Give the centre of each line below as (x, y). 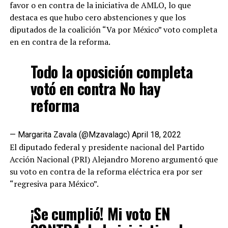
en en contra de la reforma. (60, 41)
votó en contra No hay (95, 88)
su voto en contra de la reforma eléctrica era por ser (106, 171)
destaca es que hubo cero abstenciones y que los (97, 17)
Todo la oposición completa (111, 71)
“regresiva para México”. (54, 183)
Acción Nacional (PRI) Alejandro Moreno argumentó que (113, 159)
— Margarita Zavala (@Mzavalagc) (70, 134)
